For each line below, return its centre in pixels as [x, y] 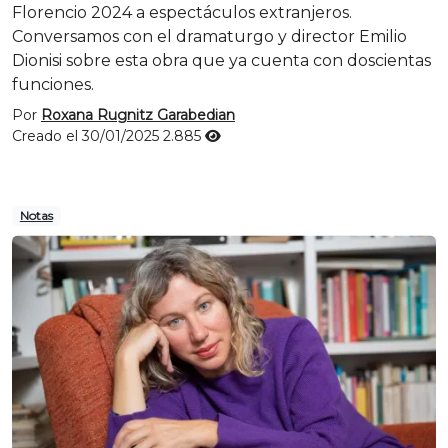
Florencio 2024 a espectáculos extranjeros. [182, 12]
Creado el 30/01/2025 [87, 136]
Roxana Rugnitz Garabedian [138, 115]
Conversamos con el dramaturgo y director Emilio [209, 36]
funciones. [53, 84]
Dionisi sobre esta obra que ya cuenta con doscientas [221, 60]
